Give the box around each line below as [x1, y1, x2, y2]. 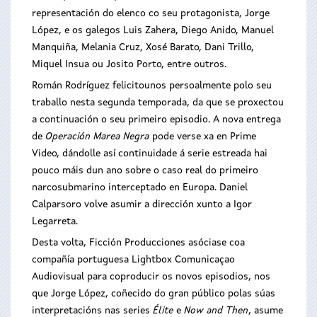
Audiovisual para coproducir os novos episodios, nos [32, 272, 270, 282]
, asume [248, 306, 283, 316]
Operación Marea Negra [45, 132, 149, 142]
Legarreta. [32, 217, 78, 226]
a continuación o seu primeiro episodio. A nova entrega [32, 115, 281, 125]
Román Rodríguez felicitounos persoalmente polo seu [32, 81, 272, 91]
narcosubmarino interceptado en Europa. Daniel [32, 183, 248, 192]
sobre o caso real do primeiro [125, 166, 258, 175]
